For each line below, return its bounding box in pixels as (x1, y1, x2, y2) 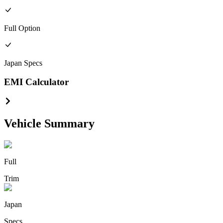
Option (18, 23, 40, 32)
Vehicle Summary (4, 116, 95, 130)
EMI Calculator (4, 77, 69, 88)
